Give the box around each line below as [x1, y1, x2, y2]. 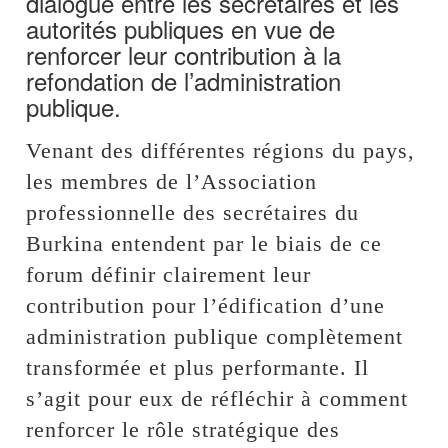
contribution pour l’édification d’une [26, 292, 386, 318]
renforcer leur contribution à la [26, 36, 342, 72]
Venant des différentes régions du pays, [26, 137, 416, 163]
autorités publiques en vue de [26, 10, 336, 46]
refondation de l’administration [26, 62, 342, 98]
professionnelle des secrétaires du [26, 199, 360, 225]
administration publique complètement [26, 323, 404, 349]
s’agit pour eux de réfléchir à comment [26, 385, 409, 411]
